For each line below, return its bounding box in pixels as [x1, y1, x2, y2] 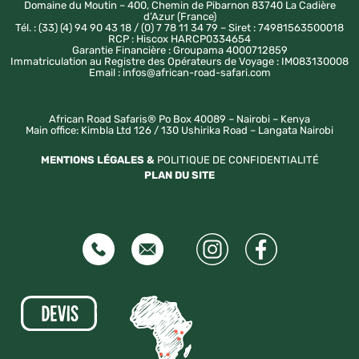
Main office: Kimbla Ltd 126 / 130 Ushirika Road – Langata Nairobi [26, 124, 333, 137]
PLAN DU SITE [144, 169, 215, 182]
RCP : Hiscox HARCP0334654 [108, 32, 251, 45]
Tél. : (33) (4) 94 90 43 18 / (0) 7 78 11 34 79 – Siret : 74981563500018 [15, 21, 344, 34]
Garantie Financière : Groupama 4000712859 [71, 43, 288, 56]
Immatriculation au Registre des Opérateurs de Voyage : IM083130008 [10, 54, 349, 67]
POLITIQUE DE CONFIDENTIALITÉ [156, 154, 319, 167]
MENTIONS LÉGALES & [40, 154, 157, 167]
